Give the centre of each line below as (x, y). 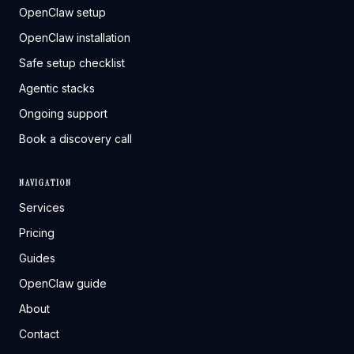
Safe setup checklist (72, 63)
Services (42, 207)
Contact (39, 334)
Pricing (37, 233)
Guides (37, 258)
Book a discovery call (75, 139)
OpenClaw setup (62, 12)
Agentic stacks (57, 88)
